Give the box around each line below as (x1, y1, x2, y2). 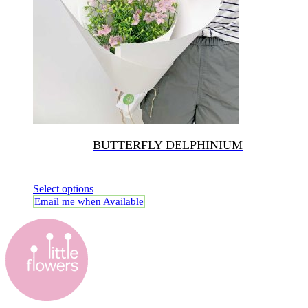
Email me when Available (34, 196, 144, 208)
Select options (33, 183, 93, 195)
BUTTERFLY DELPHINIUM (93, 137, 243, 152)
